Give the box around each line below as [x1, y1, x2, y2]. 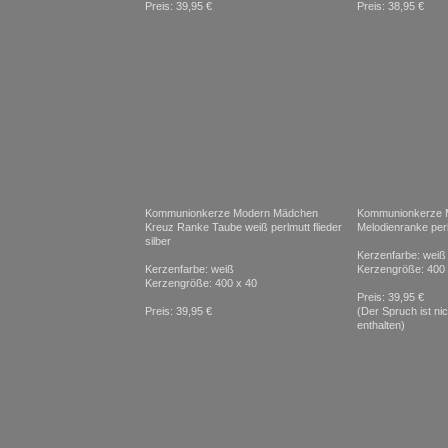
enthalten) [357, 319, 405, 331]
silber [145, 235, 171, 247]
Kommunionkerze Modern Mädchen [145, 207, 318, 219]
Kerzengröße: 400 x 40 [145, 277, 257, 289]
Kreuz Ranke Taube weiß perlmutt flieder [145, 221, 342, 233]
